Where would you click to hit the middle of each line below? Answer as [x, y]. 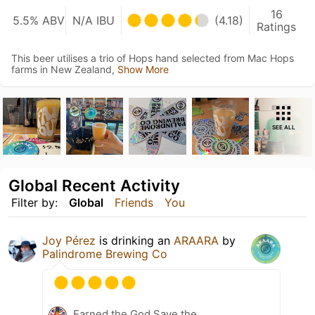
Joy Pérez [69, 241]
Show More [143, 69]
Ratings [277, 26]
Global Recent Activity [94, 186]
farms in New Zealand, [64, 69]
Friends [134, 203]
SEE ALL [283, 127]
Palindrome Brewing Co [105, 254]
